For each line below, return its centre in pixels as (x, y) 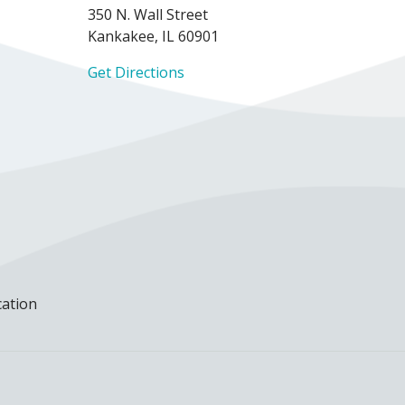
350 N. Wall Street (148, 14)
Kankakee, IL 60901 (153, 36)
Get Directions (136, 72)
